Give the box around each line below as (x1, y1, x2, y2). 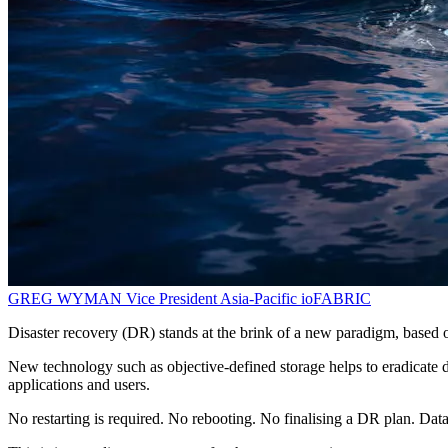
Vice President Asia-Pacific (126, 290, 297, 308)
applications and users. (8, 376, 150, 394)
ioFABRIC (301, 290, 371, 308)
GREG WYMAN (8, 290, 126, 308)
